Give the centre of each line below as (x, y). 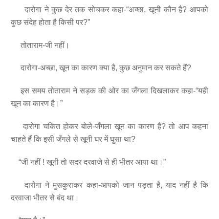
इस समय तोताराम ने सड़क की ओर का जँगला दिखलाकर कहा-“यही (109, 91)
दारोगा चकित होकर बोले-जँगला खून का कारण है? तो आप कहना (109, 127)
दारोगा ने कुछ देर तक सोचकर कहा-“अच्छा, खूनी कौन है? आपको (109, 9)
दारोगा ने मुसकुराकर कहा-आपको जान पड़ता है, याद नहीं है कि (109, 185)
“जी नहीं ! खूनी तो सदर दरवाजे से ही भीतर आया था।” (88, 162)
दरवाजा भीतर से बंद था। (45, 197)
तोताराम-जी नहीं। (41, 45)
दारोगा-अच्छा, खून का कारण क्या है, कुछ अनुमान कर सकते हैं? (101, 68)
